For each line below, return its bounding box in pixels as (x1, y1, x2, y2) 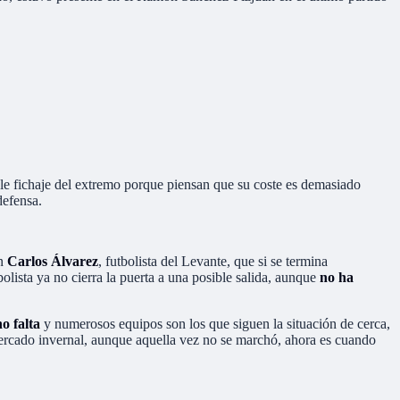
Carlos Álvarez (7, 253, 98, 269)
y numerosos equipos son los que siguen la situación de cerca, (40, 315, 390, 331)
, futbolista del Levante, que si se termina (98, 253, 328, 269)
